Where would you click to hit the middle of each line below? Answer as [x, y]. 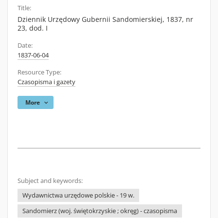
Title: [24, 8]
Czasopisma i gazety [46, 82]
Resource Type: [39, 72]
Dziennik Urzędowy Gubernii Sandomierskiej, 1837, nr [105, 19]
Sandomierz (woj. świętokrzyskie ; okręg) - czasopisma [100, 211]
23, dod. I [33, 28]
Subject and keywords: [50, 181]
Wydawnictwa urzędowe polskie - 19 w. [78, 195]
